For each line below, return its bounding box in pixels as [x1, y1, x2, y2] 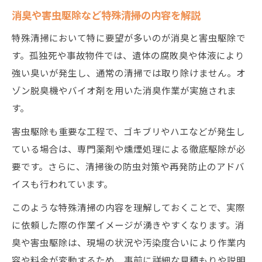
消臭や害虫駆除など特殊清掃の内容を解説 [12, 8, 201, 22]
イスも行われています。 [12, 177, 113, 190]
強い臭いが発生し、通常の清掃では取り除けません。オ [12, 66, 246, 79]
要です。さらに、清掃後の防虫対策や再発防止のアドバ [12, 160, 244, 173]
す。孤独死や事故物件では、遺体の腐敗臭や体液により [12, 49, 244, 61]
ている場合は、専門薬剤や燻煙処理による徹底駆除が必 [12, 142, 246, 155]
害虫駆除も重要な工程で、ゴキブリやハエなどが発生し [12, 125, 245, 137]
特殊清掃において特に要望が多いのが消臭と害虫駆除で [12, 31, 246, 44]
